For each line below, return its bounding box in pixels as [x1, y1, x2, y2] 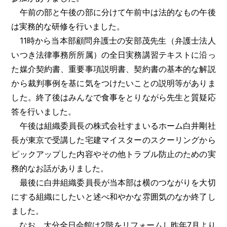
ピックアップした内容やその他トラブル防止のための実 [11, 148, 216, 159]
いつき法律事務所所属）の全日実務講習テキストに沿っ [11, 49, 216, 60]
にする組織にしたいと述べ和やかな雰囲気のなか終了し [11, 191, 216, 202]
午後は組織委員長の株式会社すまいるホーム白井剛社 [11, 120, 216, 131]
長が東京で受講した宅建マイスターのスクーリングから [11, 134, 216, 145]
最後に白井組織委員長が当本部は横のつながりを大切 [11, 177, 216, 187]
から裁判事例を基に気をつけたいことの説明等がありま [11, 78, 216, 88]
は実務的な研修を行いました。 [11, 21, 125, 31]
